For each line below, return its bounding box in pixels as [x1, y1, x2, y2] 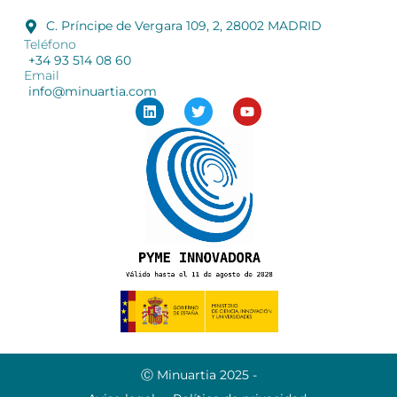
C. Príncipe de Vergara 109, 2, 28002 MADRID [45, 18, 322, 35]
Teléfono [23, 36, 76, 53]
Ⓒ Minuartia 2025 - [140, 366, 257, 383]
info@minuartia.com [27, 83, 157, 100]
